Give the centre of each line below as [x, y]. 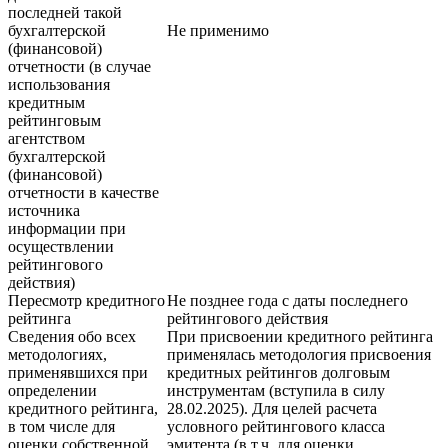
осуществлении [61, 247]
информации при [67, 229]
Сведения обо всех [72, 337]
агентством [46, 139]
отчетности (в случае [79, 67]
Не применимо [218, 31]
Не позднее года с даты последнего [287, 301]
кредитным [46, 103]
